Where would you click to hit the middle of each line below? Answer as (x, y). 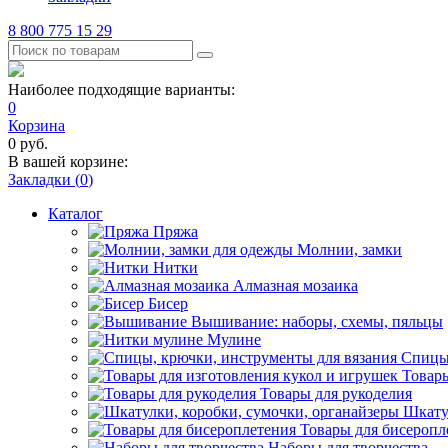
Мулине (234, 339)
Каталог (75, 213)
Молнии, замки (349, 249)
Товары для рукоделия (336, 393)
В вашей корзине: (68, 161)
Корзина (36, 125)
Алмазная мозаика (295, 285)
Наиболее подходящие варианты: (121, 89)
